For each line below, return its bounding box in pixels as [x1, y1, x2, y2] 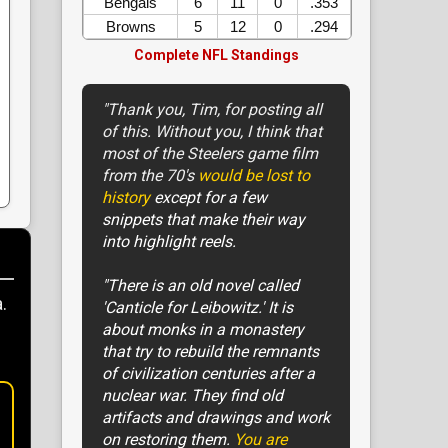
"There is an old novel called [102, 276, 299, 296]
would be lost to [198, 166, 310, 186]
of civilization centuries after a [102, 364, 315, 384]
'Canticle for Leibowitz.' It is [102, 298, 293, 318]
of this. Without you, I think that [102, 122, 322, 142]
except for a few [150, 188, 267, 208]
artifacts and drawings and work [102, 408, 330, 428]
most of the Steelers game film [102, 144, 318, 164]
